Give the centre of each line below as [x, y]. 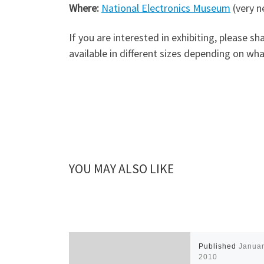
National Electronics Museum [166, 8]
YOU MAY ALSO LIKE [121, 169]
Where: [84, 8]
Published [219, 246]
